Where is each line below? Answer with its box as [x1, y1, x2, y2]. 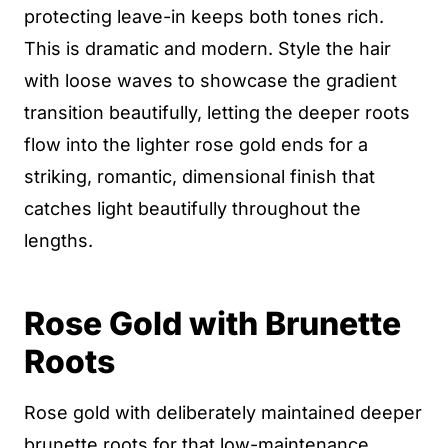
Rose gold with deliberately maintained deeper [24, 402, 422, 423]
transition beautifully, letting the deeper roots [24, 102, 410, 123]
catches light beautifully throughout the [24, 198, 361, 219]
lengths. [24, 230, 93, 251]
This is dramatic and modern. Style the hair [24, 38, 391, 59]
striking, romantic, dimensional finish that [24, 166, 375, 187]
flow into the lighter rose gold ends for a [24, 134, 368, 155]
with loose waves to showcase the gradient [24, 70, 397, 91]
